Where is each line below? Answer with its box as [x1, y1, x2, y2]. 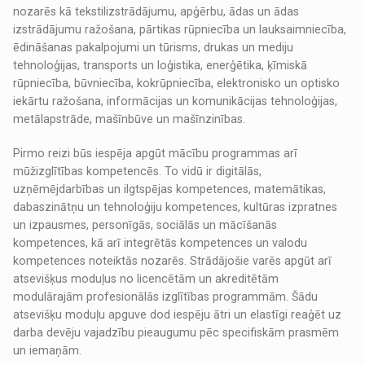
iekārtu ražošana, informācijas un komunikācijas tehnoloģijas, [13, 95, 338, 108]
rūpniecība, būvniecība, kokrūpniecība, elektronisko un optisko [13, 77, 341, 90]
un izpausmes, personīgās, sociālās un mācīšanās [13, 218, 278, 232]
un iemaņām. [13, 344, 82, 358]
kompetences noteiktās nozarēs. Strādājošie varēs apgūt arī [13, 254, 332, 268]
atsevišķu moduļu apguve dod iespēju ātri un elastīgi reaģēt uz [13, 308, 342, 322]
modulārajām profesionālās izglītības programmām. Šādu [13, 290, 319, 304]
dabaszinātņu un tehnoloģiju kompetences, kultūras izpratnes [13, 200, 338, 214]
